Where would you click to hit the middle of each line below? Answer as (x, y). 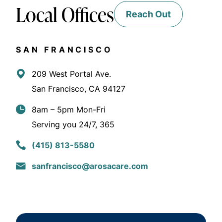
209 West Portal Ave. (71, 74)
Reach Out (148, 14)
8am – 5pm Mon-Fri (69, 110)
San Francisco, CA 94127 (79, 89)
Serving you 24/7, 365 (73, 124)
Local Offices (65, 14)
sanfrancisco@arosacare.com (90, 166)
